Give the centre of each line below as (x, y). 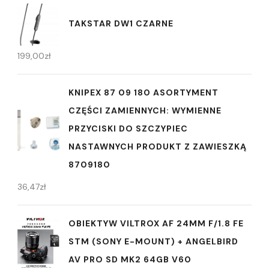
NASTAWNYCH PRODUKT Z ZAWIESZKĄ (158, 147)
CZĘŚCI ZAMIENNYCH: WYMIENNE (145, 111)
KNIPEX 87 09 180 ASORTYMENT (144, 93)
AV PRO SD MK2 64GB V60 (130, 260)
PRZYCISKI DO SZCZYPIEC (128, 129)
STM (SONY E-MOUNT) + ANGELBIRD (153, 242)
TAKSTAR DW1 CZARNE (121, 23)
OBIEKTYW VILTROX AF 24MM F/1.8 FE (156, 224)
